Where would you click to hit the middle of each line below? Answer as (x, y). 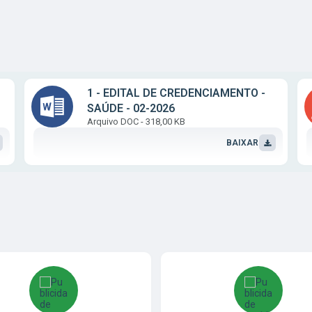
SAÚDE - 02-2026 (131, 108)
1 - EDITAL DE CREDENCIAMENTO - (177, 93)
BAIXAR (242, 143)
